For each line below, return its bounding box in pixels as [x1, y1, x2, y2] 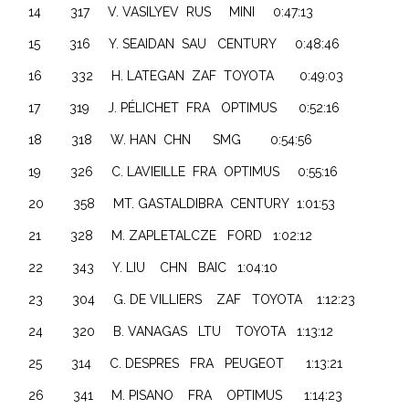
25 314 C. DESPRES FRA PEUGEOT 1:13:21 [28, 355, 343, 371]
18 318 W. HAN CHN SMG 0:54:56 [28, 131, 313, 147]
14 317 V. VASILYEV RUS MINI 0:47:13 [28, 4, 314, 19]
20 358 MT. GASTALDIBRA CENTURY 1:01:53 [28, 195, 336, 211]
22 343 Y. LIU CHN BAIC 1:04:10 [28, 259, 278, 275]
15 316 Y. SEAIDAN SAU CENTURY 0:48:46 [28, 36, 341, 51]
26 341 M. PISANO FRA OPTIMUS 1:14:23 [28, 387, 343, 403]
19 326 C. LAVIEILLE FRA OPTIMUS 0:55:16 [28, 163, 339, 179]
